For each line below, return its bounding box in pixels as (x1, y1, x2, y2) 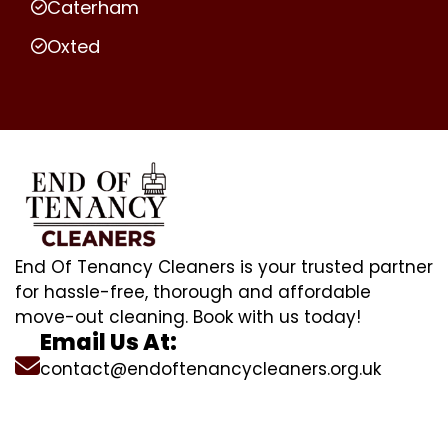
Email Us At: (40, 326, 177, 358)
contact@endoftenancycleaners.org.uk (40, 356, 381, 381)
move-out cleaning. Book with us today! (15, 304, 361, 329)
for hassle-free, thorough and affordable (15, 279, 371, 304)
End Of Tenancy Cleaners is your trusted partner (15, 254, 433, 279)
